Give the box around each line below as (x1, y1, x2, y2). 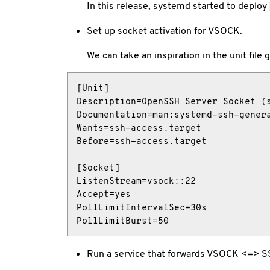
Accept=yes (77, 188, 131, 199)
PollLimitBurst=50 (77, 215, 169, 226)
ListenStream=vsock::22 (77, 175, 196, 186)
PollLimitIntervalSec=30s (77, 201, 207, 213)
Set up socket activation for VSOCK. (87, 24, 242, 37)
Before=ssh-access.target (77, 135, 207, 146)
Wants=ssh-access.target (77, 122, 202, 133)
